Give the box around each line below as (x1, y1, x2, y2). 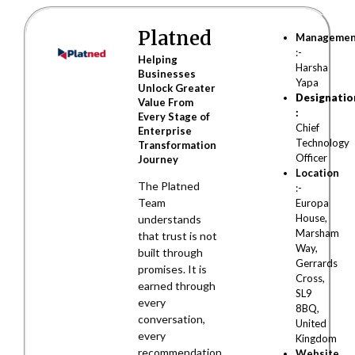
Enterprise (137, 124, 192, 138)
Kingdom (296, 331, 338, 345)
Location (296, 166, 340, 179)
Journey (137, 153, 178, 166)
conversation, (137, 312, 205, 326)
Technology (296, 136, 350, 149)
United (296, 316, 327, 330)
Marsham (296, 226, 340, 239)
